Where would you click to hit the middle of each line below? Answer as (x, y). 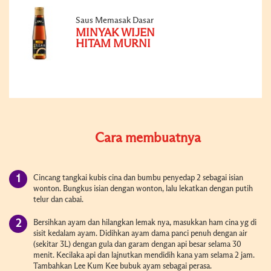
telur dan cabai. (58, 200)
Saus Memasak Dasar (115, 20)
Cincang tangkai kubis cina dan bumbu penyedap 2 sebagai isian (138, 178)
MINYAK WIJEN (115, 33)
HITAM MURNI (113, 44)
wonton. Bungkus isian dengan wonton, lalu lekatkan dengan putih (143, 189)
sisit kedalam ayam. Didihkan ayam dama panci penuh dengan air (140, 233)
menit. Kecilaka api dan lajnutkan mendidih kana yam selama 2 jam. (144, 255)
